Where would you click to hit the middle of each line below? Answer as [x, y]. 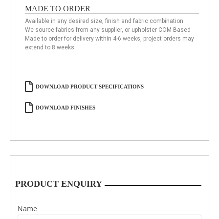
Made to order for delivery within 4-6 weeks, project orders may [109, 39]
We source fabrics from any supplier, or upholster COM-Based [108, 30]
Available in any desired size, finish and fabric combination [104, 21]
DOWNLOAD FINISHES [66, 108]
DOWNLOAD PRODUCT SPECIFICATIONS [90, 87]
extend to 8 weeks [50, 47]
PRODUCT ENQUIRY [59, 184]
